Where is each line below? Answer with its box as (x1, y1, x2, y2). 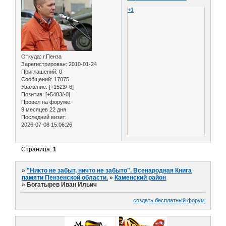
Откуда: (21, 53, 41, 60)
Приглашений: (21, 69, 58, 75)
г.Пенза (41, 53, 62, 60)
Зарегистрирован (21, 61, 66, 68)
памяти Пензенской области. (22, 174, 108, 181)
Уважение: (21, 84, 47, 90)
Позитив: (21, 91, 44, 98)
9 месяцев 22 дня (21, 106, 66, 113)
